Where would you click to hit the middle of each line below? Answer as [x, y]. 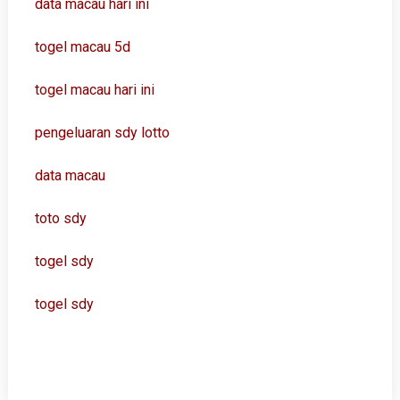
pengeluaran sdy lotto [102, 133]
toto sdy [60, 218]
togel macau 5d [82, 47]
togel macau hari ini [94, 90]
